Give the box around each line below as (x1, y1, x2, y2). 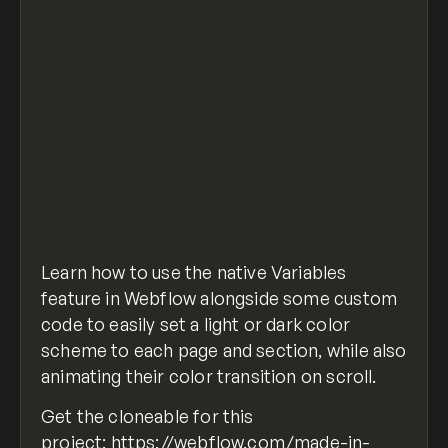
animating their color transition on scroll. (41, 364, 377, 387)
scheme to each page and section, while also (41, 338, 407, 361)
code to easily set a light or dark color (41, 312, 351, 335)
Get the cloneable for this (41, 404, 254, 427)
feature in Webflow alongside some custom (41, 286, 398, 309)
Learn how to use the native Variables (41, 260, 347, 283)
